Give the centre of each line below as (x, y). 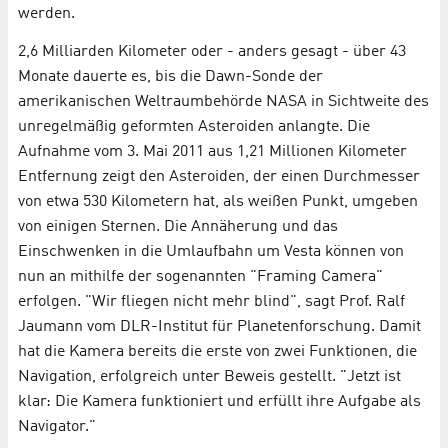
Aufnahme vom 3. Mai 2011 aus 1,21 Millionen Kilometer (212, 151)
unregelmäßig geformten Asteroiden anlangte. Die (194, 126)
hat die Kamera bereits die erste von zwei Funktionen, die (217, 351)
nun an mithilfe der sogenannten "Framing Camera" (200, 276)
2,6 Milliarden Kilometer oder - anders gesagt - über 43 (212, 51)
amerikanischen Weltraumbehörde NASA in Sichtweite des (223, 101)
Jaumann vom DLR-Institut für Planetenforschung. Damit (219, 326)
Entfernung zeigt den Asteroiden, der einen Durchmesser (219, 176)
